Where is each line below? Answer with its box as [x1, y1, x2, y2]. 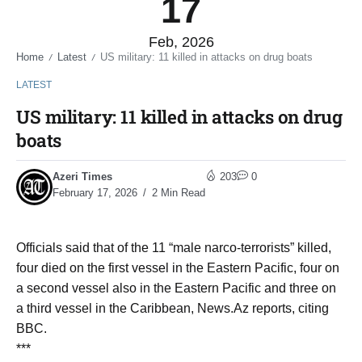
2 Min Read [149, 186, 205, 199]
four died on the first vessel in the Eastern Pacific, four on [16, 260, 339, 275]
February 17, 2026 [53, 186, 137, 199]
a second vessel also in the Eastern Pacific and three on [16, 280, 336, 295]
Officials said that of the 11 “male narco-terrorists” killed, [16, 240, 331, 255]
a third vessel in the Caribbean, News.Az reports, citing [16, 301, 329, 315]
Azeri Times [53, 170, 112, 183]
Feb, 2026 [148, 33, 214, 50]
